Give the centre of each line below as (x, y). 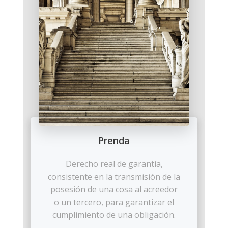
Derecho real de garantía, (114, 164)
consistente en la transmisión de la (114, 176)
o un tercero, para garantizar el (114, 202)
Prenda (114, 140)
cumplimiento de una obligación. (114, 215)
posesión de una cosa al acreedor (114, 189)
